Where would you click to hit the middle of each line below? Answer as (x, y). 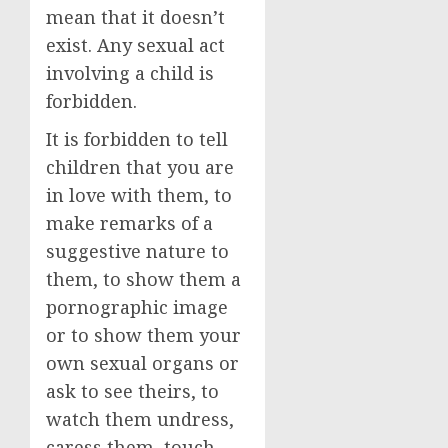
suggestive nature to (137, 250)
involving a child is (130, 72)
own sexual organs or (142, 362)
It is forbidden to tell (137, 138)
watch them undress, (140, 418)
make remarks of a (129, 222)
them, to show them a (143, 278)
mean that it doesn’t (135, 16)
